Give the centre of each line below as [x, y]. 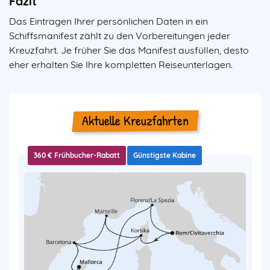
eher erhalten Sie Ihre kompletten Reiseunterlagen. [121, 65]
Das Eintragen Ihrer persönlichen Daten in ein [108, 21]
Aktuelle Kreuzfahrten [135, 121]
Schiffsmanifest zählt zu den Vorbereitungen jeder [120, 36]
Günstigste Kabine [165, 155]
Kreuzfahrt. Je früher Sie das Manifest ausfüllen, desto [129, 50]
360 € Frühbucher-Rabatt [77, 155]
